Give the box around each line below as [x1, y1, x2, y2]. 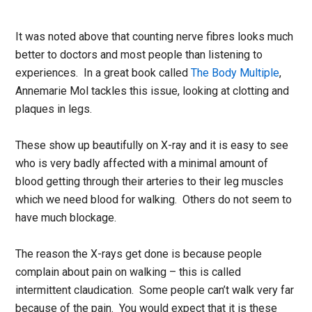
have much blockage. [15, 210, 117, 224]
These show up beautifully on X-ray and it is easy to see [15, 138, 289, 152]
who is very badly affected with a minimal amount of [15, 156, 269, 170]
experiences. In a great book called [15, 65, 192, 79]
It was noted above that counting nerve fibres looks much [15, 29, 294, 43]
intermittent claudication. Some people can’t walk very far [15, 283, 295, 297]
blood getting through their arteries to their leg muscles [15, 174, 284, 188]
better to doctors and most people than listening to [15, 47, 263, 61]
